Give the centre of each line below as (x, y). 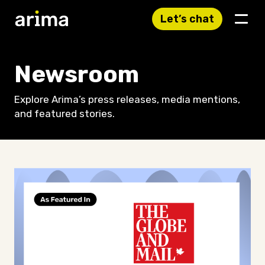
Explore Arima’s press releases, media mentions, (127, 99)
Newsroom (77, 74)
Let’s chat (187, 19)
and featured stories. (64, 114)
